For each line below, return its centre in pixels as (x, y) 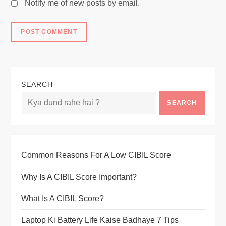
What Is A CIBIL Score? (63, 198)
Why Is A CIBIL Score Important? (79, 177)
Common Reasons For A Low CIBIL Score (96, 155)
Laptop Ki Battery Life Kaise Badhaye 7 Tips (100, 220)
